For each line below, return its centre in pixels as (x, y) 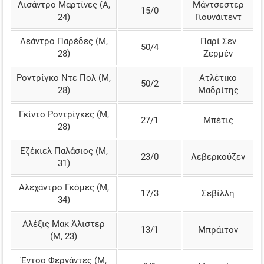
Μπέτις (218, 120)
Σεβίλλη (218, 193)
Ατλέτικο (218, 77)
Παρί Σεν (218, 41)
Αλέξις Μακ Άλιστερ (64, 224)
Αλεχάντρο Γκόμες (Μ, (64, 187)
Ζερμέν (218, 53)
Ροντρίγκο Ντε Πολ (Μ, (64, 77)
